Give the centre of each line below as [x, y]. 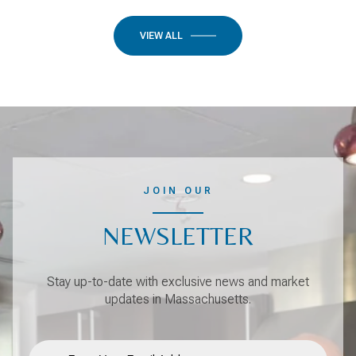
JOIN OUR [178, 191]
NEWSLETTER [178, 236]
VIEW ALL [161, 36]
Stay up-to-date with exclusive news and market [178, 281]
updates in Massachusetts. [178, 299]
